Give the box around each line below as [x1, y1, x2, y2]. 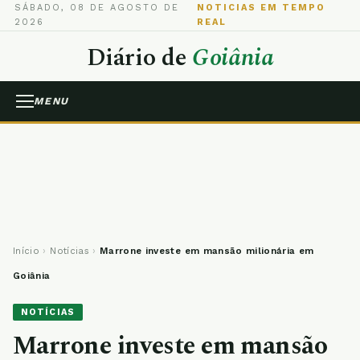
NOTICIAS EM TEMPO [197, 2, 325, 13]
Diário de [86, 39, 192, 76]
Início [13, 245, 40, 256]
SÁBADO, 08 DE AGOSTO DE [14, 2, 179, 13]
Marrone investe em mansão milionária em [100, 245, 314, 256]
